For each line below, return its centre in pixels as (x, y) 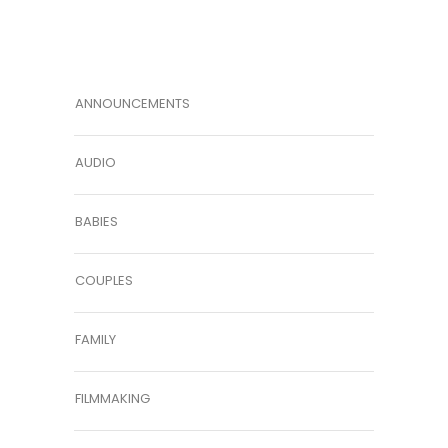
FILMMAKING (112, 399)
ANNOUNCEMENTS (132, 104)
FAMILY (95, 340)
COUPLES (104, 281)
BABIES (96, 222)
